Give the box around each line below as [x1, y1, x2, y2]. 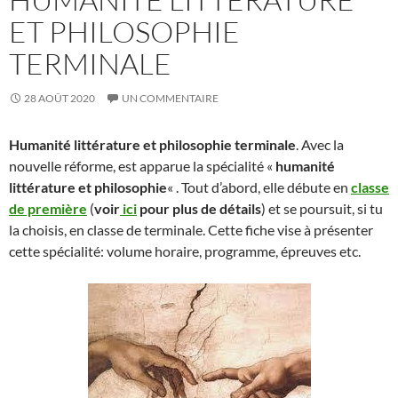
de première [9, 200, 87, 217]
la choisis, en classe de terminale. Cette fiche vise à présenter [9, 221, 373, 238]
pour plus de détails [137, 200, 261, 217]
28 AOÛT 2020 [24, 92, 95, 105]
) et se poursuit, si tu [261, 200, 383, 217]
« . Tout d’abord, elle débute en [167, 179, 351, 195]
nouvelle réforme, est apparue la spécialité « [9, 157, 275, 174]
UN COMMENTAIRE [122, 92, 219, 105]
